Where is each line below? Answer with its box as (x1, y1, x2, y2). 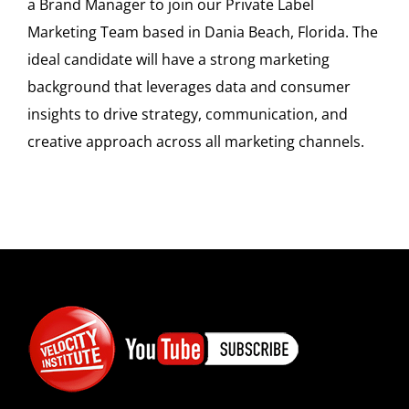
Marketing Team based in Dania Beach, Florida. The (27, 21, 378, 42)
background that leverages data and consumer (27, 76, 351, 97)
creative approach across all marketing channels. (27, 131, 364, 152)
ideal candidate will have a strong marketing (27, 48, 330, 69)
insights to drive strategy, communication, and (27, 103, 348, 124)
